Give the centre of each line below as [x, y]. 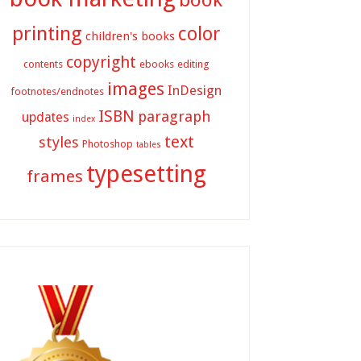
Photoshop [107, 144]
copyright [101, 62]
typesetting [146, 174]
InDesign [195, 91]
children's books [130, 36]
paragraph [174, 116]
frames [54, 176]
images [136, 89]
